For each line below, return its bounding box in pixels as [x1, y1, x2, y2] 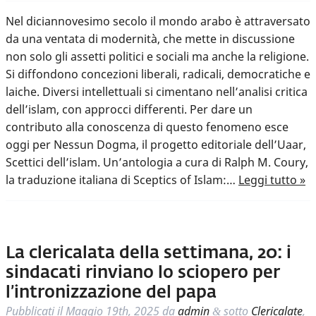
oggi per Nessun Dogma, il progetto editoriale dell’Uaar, [6, 137, 306, 153]
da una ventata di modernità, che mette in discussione [6, 31, 295, 47]
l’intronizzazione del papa [6, 284, 217, 302]
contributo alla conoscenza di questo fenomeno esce [6, 119, 288, 135]
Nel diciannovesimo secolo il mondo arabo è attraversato [6, 13, 310, 30]
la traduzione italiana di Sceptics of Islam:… [6, 172, 238, 188]
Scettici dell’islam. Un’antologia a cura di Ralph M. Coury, [6, 154, 308, 171]
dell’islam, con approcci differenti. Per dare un [6, 102, 253, 118]
